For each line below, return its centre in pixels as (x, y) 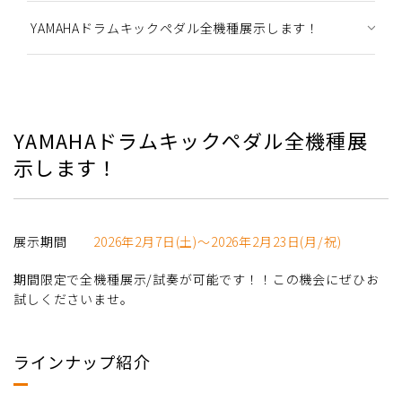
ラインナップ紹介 (82, 362)
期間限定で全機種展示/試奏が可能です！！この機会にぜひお (197, 280)
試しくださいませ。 (74, 299)
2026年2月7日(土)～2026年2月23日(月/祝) (218, 242)
